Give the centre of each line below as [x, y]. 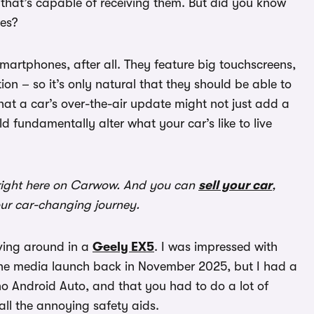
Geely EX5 [123, 247]
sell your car [235, 185]
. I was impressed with [216, 247]
